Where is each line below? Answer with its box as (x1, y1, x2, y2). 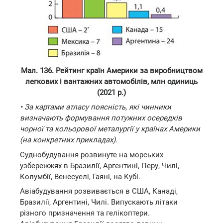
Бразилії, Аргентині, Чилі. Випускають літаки (20, 198, 178, 207)
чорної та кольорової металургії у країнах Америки (20, 124, 200, 133)
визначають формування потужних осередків (20, 113, 182, 122)
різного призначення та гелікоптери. (20, 209, 150, 218)
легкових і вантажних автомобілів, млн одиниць (25, 77, 198, 86)
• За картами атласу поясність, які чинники (20, 103, 171, 111)
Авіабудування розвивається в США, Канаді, (20, 187, 178, 196)
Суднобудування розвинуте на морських (20, 150, 163, 159)
